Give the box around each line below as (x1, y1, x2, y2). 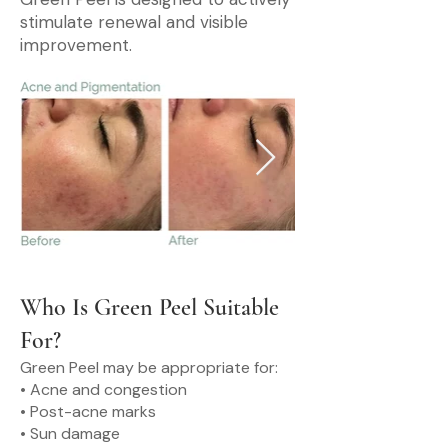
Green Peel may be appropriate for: (20, 357, 278, 378)
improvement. (20, 34, 132, 56)
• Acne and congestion (20, 379, 187, 400)
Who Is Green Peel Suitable (20, 293, 279, 322)
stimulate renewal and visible (20, 11, 248, 33)
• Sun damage (20, 423, 120, 444)
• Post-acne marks (20, 401, 156, 422)
